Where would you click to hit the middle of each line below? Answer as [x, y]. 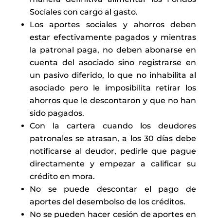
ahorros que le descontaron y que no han [113, 101]
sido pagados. [57, 113]
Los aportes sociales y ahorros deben [113, 25]
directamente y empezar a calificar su [113, 164]
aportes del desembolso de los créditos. [107, 202]
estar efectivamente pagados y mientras [113, 37]
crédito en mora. [62, 177]
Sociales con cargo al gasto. [83, 12]
